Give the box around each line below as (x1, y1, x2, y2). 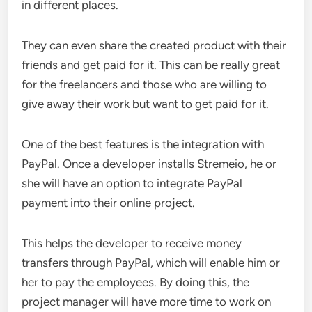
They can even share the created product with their (22, 38, 287, 52)
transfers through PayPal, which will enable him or (22, 255, 281, 270)
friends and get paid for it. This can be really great (22, 57, 281, 72)
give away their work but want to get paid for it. (22, 96, 270, 111)
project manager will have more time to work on (22, 294, 272, 309)
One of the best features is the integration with (22, 136, 265, 151)
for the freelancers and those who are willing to (22, 77, 267, 91)
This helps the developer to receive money (22, 235, 242, 250)
